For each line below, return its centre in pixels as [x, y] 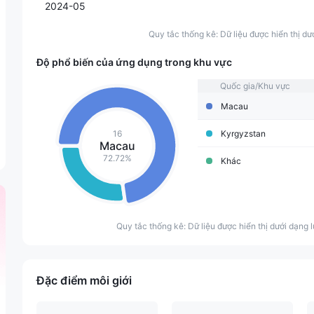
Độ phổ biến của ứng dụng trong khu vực [134, 62]
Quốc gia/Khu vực [254, 86]
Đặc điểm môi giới [84, 280]
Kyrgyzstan [243, 134]
